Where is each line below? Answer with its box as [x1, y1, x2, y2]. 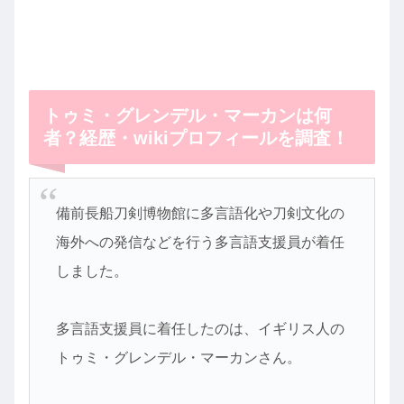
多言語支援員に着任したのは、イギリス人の [55, 320, 344, 336]
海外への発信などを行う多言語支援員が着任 [55, 234, 344, 250]
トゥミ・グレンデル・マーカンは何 [43, 106, 332, 126]
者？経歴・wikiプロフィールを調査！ [43, 128, 349, 149]
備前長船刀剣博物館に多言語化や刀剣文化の [55, 205, 344, 221]
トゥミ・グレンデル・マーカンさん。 [55, 349, 301, 365]
